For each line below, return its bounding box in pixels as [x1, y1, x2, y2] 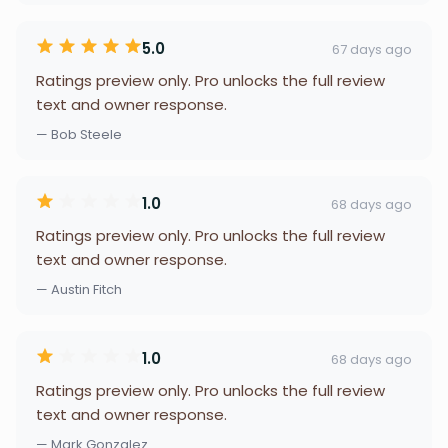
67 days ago [332, 39, 412, 59]
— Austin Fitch [36, 280, 122, 299]
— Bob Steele [36, 125, 122, 144]
